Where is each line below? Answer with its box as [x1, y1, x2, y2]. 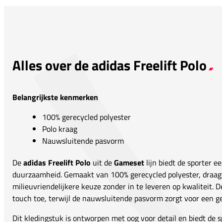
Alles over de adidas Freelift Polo [12, 55, 207, 76]
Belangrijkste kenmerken [12, 91, 98, 104]
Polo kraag [42, 123, 77, 135]
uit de [91, 157, 114, 169]
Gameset [114, 157, 144, 169]
